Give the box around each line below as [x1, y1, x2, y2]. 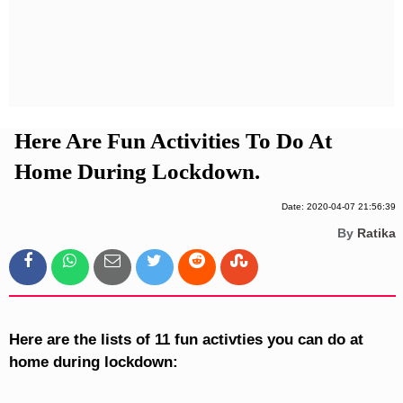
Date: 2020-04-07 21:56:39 [281, 201, 396, 212]
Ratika [356, 226, 396, 241]
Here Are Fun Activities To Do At [13, 129, 332, 154]
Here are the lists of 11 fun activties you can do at [8, 331, 363, 349]
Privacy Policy [130, 23, 275, 39]
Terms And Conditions [94, 54, 310, 69]
